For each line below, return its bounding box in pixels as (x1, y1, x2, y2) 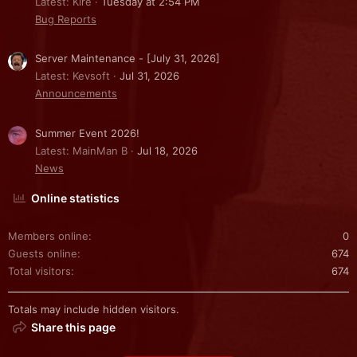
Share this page (31, 320, 116, 335)
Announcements (35, 87, 117, 100)
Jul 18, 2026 (137, 144, 198, 158)
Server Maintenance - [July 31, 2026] (35, 52, 220, 65)
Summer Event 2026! (35, 127, 139, 140)
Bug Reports (35, 12, 96, 25)
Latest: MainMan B (35, 144, 127, 158)
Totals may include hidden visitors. (8, 303, 179, 316)
